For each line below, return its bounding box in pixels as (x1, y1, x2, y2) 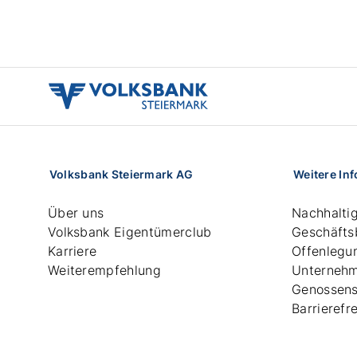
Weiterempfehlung (47, 262, 161, 278)
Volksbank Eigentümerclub (47, 224, 212, 240)
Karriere (47, 243, 97, 259)
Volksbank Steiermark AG (49, 167, 194, 181)
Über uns (47, 205, 104, 221)
